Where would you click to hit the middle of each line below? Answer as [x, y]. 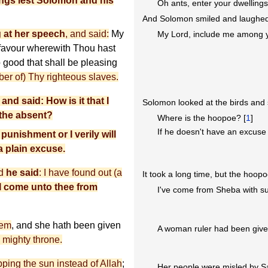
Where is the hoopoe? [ [202, 118]
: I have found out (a [80, 173]
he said [22, 173]
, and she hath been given [66, 226]
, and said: [87, 34]
